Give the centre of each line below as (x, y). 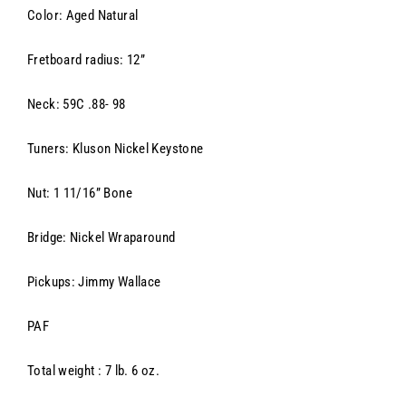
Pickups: (53, 282)
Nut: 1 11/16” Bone (80, 193)
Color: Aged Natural (83, 16)
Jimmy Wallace (120, 282)
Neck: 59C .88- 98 (77, 105)
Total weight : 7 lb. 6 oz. (93, 371)
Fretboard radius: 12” (87, 60)
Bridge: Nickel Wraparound (101, 238)
